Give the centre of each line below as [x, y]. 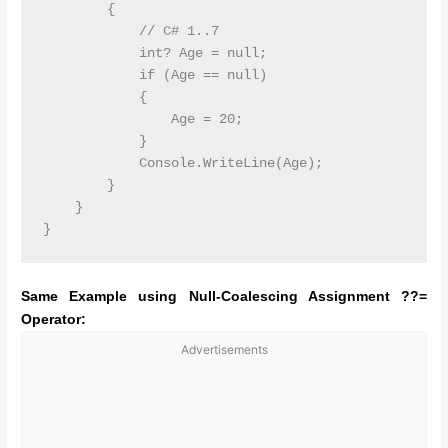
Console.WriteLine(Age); [182, 164]
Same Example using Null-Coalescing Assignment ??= [224, 296]
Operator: [54, 319]
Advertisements [224, 349]
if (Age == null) [154, 76]
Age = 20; [142, 120]
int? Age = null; [154, 54]
